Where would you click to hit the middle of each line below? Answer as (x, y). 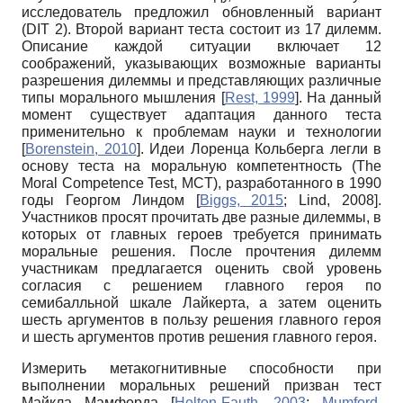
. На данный (340, 97)
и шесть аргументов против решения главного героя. (199, 336)
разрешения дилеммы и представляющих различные (201, 80)
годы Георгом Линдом (109, 200)
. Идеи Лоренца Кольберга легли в (260, 148)
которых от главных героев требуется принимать (201, 234)
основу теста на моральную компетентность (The (201, 166)
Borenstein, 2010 (81, 148)
